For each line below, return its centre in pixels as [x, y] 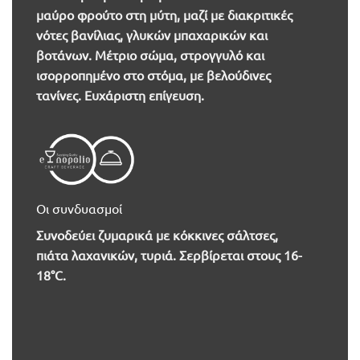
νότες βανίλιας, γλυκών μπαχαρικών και [151, 34]
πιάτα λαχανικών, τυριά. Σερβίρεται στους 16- [169, 254]
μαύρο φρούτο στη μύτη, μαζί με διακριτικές [164, 14]
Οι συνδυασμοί [79, 208]
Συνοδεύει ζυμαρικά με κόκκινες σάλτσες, [157, 234]
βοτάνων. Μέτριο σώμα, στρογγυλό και [150, 54]
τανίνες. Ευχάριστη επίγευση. [120, 94]
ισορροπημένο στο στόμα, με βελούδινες [153, 74]
